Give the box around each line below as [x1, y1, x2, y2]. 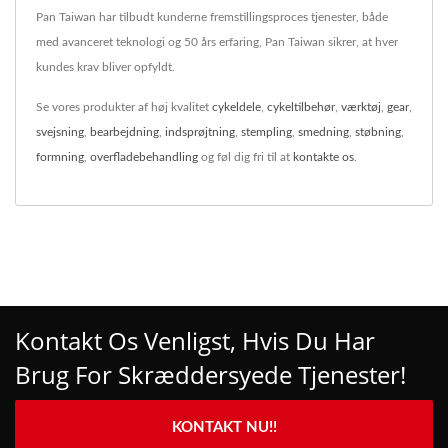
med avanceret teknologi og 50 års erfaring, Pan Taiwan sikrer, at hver [36, 36, 398, 48]
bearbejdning [90, 126, 159, 138]
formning [36, 151, 84, 163]
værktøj [341, 101, 381, 113]
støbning [355, 126, 401, 138]
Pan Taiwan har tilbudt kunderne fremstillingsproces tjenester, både [36, 11, 388, 23]
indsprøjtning [165, 126, 235, 138]
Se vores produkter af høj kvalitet [36, 101, 212, 113]
